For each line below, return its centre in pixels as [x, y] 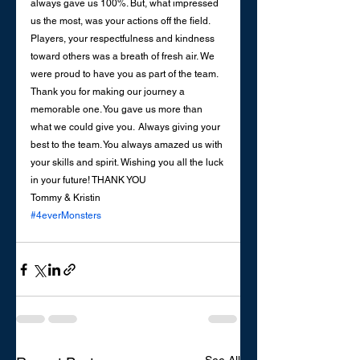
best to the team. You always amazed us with [128, 145]
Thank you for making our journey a [109, 92]
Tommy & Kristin [65, 198]
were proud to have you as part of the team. [125, 74]
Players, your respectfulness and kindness [124, 39]
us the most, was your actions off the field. [121, 21]
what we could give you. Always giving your [127, 127]
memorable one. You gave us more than [118, 110]
